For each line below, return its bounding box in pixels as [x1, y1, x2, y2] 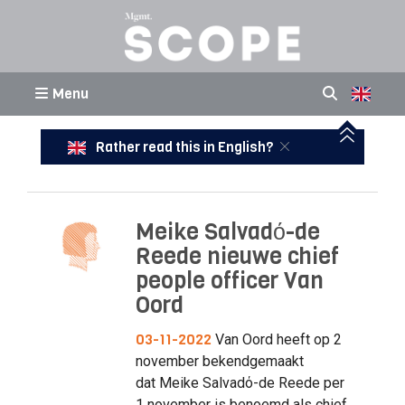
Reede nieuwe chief [135, 241, 339, 271]
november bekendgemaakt [135, 352, 304, 370]
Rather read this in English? [92, 137, 276, 156]
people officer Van [135, 266, 324, 296]
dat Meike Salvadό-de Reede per [135, 373, 344, 391]
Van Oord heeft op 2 [211, 330, 342, 348]
